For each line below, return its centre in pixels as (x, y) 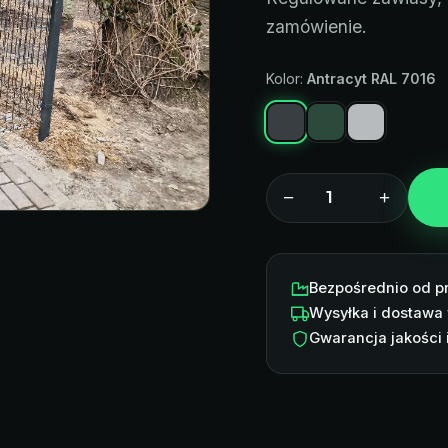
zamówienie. (316, 26)
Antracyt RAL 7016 (371, 78)
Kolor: (286, 78)
